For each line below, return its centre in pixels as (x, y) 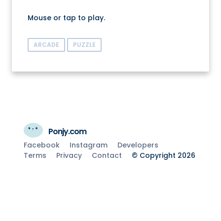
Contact (107, 155)
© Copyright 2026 (164, 155)
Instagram (89, 145)
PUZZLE (84, 44)
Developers (138, 145)
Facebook (42, 145)
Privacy (69, 155)
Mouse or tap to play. (66, 18)
